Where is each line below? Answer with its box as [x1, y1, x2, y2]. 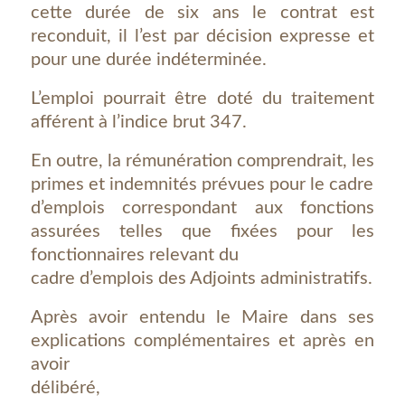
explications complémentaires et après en [30, 332, 375, 350]
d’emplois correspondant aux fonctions [30, 199, 375, 217]
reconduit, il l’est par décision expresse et [30, 27, 375, 45]
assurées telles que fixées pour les [30, 222, 375, 240]
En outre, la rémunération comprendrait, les [30, 152, 375, 170]
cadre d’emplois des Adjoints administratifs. [30, 269, 372, 287]
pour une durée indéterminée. [30, 51, 267, 69]
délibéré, [30, 379, 100, 397]
